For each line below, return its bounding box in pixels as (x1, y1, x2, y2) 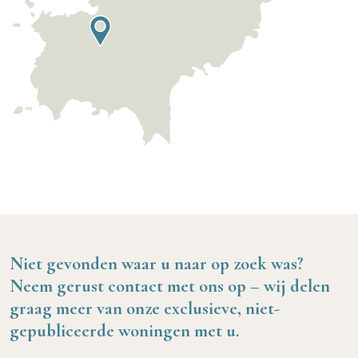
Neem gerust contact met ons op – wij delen (10, 275, 330, 297)
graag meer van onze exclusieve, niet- (10, 297, 280, 320)
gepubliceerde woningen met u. (10, 320, 239, 342)
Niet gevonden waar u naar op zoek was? (10, 253, 304, 275)
